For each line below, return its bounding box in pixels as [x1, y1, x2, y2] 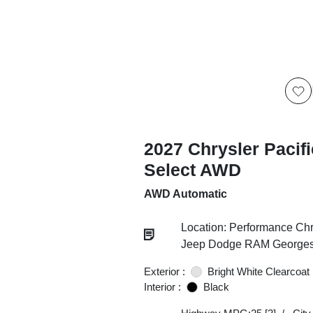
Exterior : [143, 265, 185, 277]
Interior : [143, 281, 181, 293]
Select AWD [143, 160, 241, 180]
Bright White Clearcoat [207, 265, 310, 277]
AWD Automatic [143, 188, 227, 200]
